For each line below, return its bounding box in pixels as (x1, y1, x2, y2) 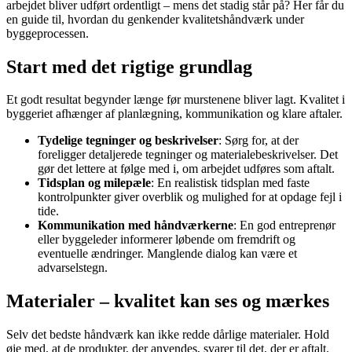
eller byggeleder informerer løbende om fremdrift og (38, 233, 295, 247)
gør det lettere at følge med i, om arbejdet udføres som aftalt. (38, 162, 335, 176)
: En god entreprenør (233, 218, 335, 233)
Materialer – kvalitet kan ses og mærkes (6, 291, 329, 312)
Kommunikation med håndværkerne (38, 218, 233, 233)
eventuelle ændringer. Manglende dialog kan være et (38, 247, 297, 261)
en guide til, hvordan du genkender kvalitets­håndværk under (6, 12, 304, 26)
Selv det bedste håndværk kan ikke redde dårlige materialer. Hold (6, 328, 329, 342)
